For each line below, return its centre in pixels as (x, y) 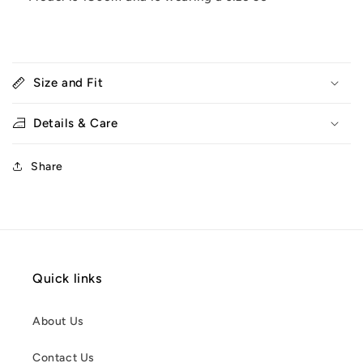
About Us (58, 321)
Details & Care (76, 123)
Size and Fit (68, 82)
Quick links (67, 278)
